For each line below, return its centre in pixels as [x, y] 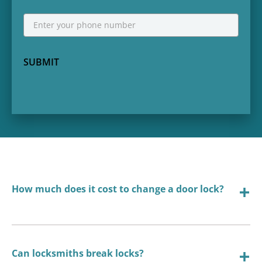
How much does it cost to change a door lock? [118, 189]
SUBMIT [41, 62]
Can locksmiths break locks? [78, 253]
